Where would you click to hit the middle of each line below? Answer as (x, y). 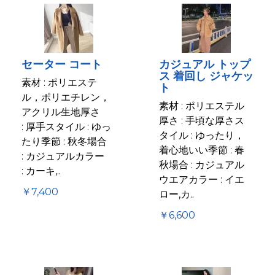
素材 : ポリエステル (202, 106)
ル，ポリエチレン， (66, 97)
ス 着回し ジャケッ (206, 76)
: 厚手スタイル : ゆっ (66, 126)
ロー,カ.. (176, 194)
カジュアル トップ (205, 65)
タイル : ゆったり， (202, 135)
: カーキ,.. (41, 171)
